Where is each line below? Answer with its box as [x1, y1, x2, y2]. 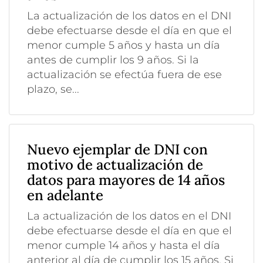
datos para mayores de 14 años [27, 170, 225, 189]
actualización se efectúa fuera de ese [27, 68, 222, 81]
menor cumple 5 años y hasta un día [27, 38, 220, 52]
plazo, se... [27, 82, 79, 96]
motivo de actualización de [27, 155, 203, 174]
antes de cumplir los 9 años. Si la [27, 53, 199, 66]
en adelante [27, 186, 103, 204]
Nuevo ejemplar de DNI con [27, 140, 208, 159]
